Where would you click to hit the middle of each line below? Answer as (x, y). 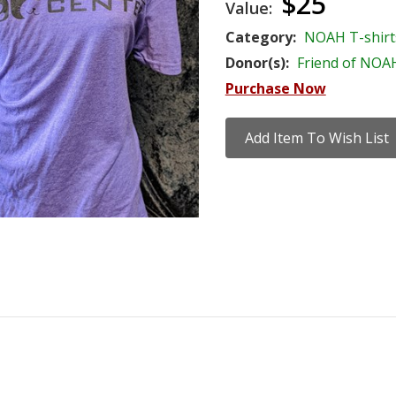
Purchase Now (275, 88)
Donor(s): (257, 63)
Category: (262, 37)
